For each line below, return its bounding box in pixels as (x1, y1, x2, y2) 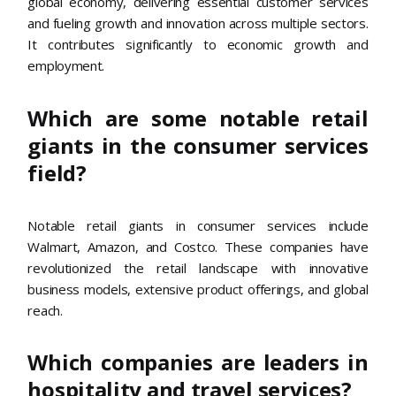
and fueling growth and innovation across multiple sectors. (27, 13, 369, 32)
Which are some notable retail (27, 103, 369, 133)
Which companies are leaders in (27, 347, 369, 377)
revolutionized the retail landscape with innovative (27, 258, 369, 277)
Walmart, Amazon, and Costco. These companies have (27, 237, 369, 255)
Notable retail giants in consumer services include (27, 216, 369, 234)
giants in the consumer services (27, 130, 369, 160)
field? (27, 157, 87, 187)
